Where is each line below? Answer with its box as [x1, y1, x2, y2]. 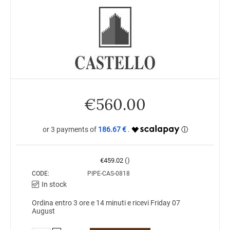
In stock [41, 180, 67, 189]
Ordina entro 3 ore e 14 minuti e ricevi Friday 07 [31, 199, 180, 207]
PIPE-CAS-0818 [87, 170, 130, 178]
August [31, 207, 55, 216]
